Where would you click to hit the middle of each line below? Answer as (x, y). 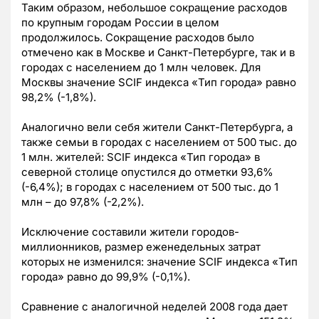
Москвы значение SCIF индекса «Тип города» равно (159, 83)
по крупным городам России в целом (120, 23)
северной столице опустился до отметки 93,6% (147, 172)
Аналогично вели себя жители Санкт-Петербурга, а (157, 127)
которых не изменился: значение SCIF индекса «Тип (159, 262)
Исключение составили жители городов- (130, 232)
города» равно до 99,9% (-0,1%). (106, 277)
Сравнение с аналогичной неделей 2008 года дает (155, 307)
